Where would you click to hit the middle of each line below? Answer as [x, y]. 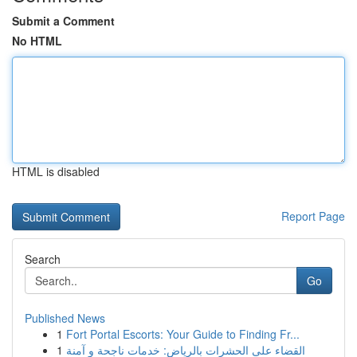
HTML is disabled [56, 171]
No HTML [37, 41]
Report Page [313, 216]
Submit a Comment [63, 21]
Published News [65, 318]
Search [43, 259]
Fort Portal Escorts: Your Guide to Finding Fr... [183, 334]
